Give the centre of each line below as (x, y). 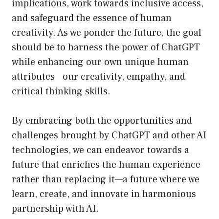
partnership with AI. (55, 209)
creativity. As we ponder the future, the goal (107, 33)
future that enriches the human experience (106, 165)
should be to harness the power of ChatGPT (106, 48)
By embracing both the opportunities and (102, 121)
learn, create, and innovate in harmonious (104, 194)
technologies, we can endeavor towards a (100, 150)
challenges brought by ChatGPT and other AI (109, 136)
